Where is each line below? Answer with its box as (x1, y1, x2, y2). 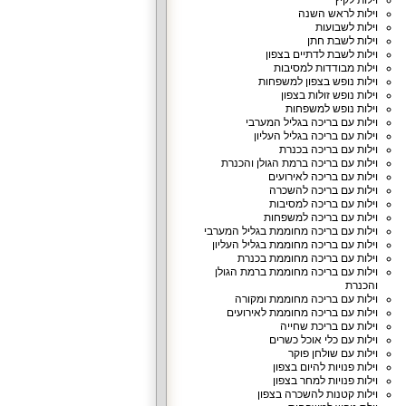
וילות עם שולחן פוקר (287, 347, 378, 360)
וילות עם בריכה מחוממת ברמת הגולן (214, 266, 378, 278)
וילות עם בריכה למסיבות (268, 198, 378, 210)
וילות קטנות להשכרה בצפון (256, 388, 378, 401)
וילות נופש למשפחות (285, 102, 378, 115)
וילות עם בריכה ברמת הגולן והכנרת (220, 157, 378, 169)
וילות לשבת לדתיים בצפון (265, 48, 378, 61)
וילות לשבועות (314, 21, 378, 34)
